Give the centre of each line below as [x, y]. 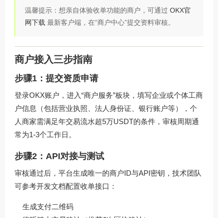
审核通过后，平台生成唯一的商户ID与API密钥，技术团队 [108, 173]
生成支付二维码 [48, 206]
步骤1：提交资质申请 [56, 78]
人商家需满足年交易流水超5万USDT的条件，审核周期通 [107, 121]
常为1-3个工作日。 [45, 134]
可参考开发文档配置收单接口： [66, 186]
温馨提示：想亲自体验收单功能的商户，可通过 [97, 10]
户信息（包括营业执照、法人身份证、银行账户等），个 [106, 108]
